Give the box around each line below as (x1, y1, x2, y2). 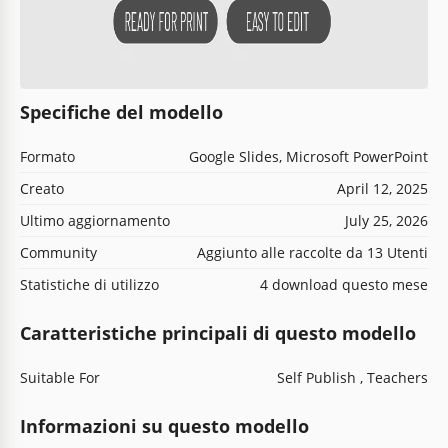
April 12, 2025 (337, 178, 428, 198)
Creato (20, 178, 64, 198)
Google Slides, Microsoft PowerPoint (189, 146, 428, 166)
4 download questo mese (260, 274, 428, 294)
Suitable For (20, 367, 100, 387)
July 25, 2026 (345, 210, 428, 230)
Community (20, 242, 97, 262)
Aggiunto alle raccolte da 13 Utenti (197, 242, 428, 262)
